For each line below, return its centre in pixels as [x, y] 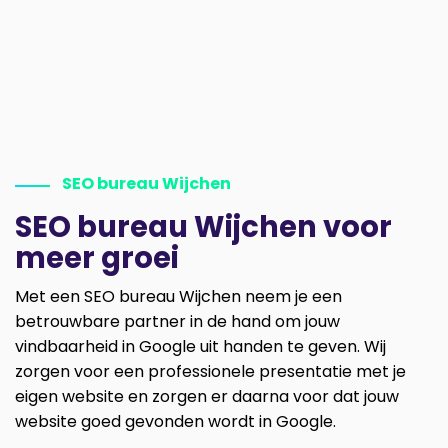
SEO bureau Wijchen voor [203, 227]
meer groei [97, 258]
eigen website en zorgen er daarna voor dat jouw [207, 397]
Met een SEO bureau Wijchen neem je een [178, 297]
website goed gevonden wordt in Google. [175, 422]
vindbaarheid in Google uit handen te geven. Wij [200, 347]
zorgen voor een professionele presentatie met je [210, 372]
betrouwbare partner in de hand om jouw [177, 322]
